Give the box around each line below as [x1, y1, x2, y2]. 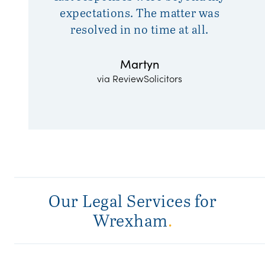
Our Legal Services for [49, 189, 216, 212]
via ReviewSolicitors [97, 71, 182, 85]
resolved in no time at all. [70, 21, 209, 37]
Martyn [119, 55, 160, 72]
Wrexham [93, 208, 168, 231]
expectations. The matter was [60, 4, 219, 21]
